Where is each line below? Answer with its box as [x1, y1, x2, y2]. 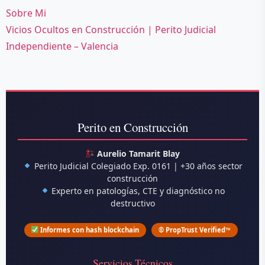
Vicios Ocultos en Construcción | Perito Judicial [6, 22, 216, 36]
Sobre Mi [6, 6, 46, 20]
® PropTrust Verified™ [159, 225, 231, 234]
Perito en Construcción [77, 118, 188, 135]
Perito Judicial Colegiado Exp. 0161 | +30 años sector [31, 160, 243, 172]
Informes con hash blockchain [38, 225, 140, 234]
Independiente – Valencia [6, 39, 118, 53]
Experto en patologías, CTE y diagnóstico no [49, 185, 225, 196]
